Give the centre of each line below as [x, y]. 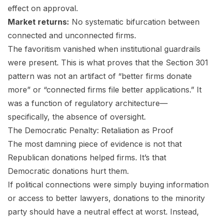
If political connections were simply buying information [108, 184]
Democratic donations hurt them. [68, 171]
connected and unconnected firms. [72, 35]
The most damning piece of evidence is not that [95, 144]
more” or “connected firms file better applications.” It [105, 89]
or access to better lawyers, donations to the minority [106, 198]
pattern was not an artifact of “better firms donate [100, 76]
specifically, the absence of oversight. [77, 116]
